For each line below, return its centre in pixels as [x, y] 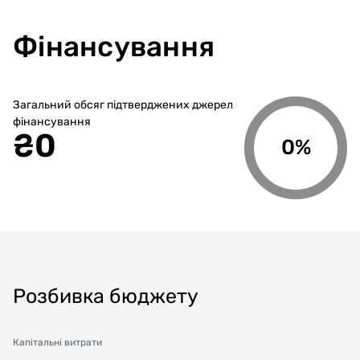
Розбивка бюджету [106, 296]
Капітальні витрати [57, 342]
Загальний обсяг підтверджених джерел [123, 104]
